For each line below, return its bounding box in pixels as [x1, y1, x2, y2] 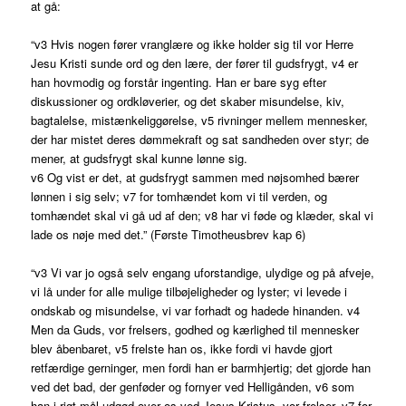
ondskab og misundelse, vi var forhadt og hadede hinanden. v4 [31, 302, 361, 320]
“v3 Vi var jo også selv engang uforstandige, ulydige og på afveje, [31, 264, 375, 282]
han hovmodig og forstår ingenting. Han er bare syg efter [31, 73, 327, 92]
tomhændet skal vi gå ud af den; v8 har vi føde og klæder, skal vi [31, 207, 374, 225]
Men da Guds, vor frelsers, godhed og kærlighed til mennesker [31, 321, 360, 339]
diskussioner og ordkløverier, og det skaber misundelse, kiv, [31, 92, 345, 111]
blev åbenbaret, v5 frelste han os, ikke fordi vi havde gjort [31, 340, 333, 358]
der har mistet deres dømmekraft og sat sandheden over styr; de [31, 130, 370, 149]
